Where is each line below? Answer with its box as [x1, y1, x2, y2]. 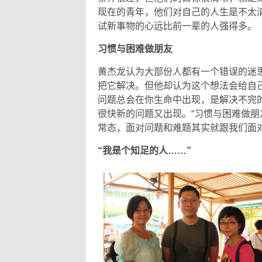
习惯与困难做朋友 [98, 44, 173, 54]
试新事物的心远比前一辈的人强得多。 [98, 21, 257, 32]
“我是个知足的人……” [98, 146, 191, 156]
